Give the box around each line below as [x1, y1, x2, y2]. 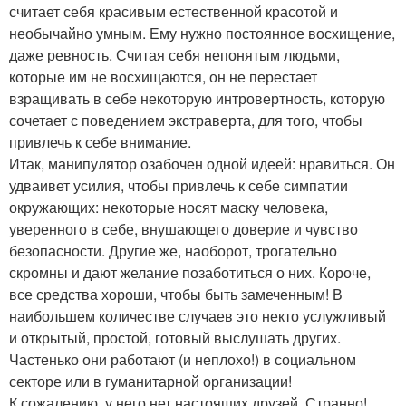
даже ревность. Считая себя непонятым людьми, [9, 43, 340, 65]
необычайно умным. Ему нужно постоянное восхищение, [9, 22, 395, 43]
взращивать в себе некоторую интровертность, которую [9, 87, 385, 109]
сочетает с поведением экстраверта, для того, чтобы [9, 109, 362, 130]
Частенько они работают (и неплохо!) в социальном [9, 348, 356, 370]
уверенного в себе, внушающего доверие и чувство [9, 217, 358, 239]
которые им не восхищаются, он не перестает [9, 65, 317, 87]
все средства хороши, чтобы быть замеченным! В [9, 283, 343, 304]
